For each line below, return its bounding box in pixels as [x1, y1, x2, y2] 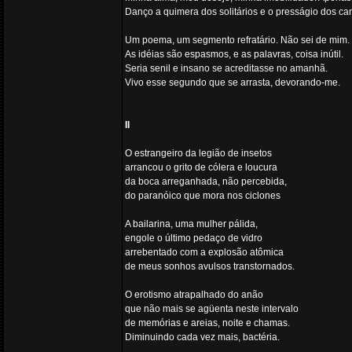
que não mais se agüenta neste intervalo [125, 303, 299, 314]
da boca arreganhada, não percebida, [125, 176, 287, 187]
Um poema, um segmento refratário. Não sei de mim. [125, 35, 350, 46]
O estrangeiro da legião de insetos [125, 148, 272, 159]
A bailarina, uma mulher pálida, [125, 218, 258, 229]
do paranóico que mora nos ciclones [125, 190, 280, 201]
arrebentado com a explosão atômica [125, 247, 284, 258]
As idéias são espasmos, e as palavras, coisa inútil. [125, 49, 343, 60]
